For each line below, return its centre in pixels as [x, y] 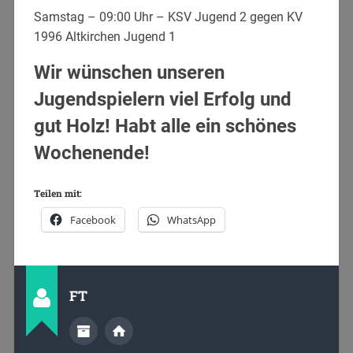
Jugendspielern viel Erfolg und [162, 99]
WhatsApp [191, 219]
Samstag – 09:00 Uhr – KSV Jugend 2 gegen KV [168, 17]
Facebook [93, 219]
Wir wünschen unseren [129, 72]
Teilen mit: [58, 193]
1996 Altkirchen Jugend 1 [104, 36]
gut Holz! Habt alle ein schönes [165, 126]
